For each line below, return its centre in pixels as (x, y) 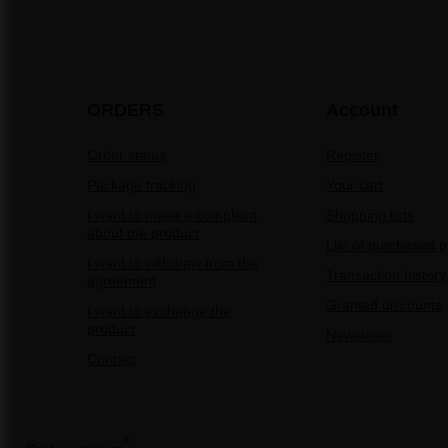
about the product (143, 232)
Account (361, 109)
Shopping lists (369, 214)
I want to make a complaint (172, 214)
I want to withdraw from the (172, 262)
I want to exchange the (159, 310)
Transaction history (385, 274)
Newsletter (359, 334)
